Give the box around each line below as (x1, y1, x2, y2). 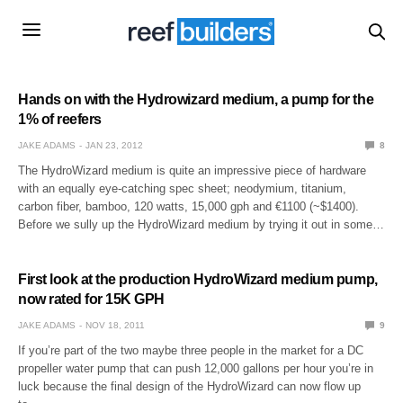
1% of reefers (18, 111, 102, 127)
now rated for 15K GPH (18, 291, 165, 307)
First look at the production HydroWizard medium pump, (18, 271, 378, 287)
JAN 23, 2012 (85, 139, 143, 150)
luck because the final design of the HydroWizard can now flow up (18, 379, 362, 393)
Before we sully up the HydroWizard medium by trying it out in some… (18, 217, 385, 231)
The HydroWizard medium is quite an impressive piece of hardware (18, 163, 367, 177)
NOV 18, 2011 (85, 319, 145, 330)
